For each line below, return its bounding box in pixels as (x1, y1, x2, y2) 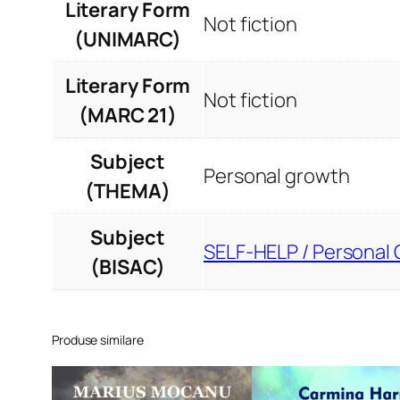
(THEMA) (85, 177, 171, 204)
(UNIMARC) (73, 25, 182, 53)
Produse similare (52, 330, 144, 348)
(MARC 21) (78, 101, 178, 129)
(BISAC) (90, 253, 165, 280)
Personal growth (204, 162, 350, 189)
